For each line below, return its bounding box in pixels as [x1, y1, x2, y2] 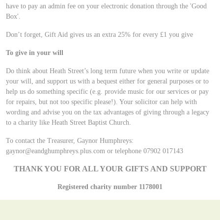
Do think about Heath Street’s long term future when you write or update [6, 67, 209, 75]
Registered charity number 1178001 [57, 183, 163, 191]
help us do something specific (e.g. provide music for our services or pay [6, 88, 209, 96]
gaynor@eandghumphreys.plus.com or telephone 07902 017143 [6, 147, 183, 155]
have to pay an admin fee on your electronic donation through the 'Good [6, 2, 207, 10]
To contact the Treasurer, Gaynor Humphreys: [6, 137, 134, 145]
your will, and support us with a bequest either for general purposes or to [6, 78, 209, 85]
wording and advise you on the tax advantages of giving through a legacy [6, 109, 209, 116]
